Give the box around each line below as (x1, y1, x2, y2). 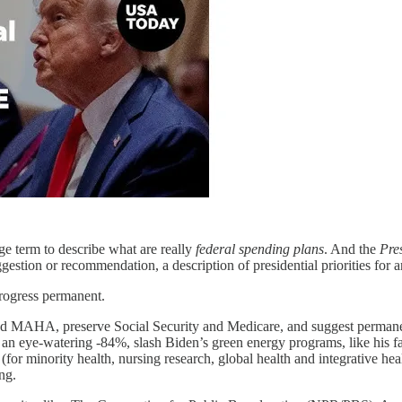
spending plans (239, 241, 324, 258)
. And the (324, 241, 380, 258)
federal (196, 241, 235, 258)
